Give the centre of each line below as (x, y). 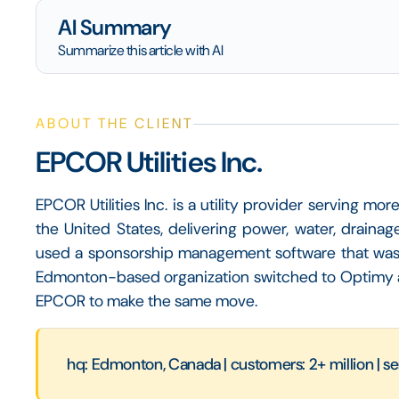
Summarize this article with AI (141, 50)
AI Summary (115, 27)
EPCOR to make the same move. (147, 301)
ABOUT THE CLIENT (114, 123)
